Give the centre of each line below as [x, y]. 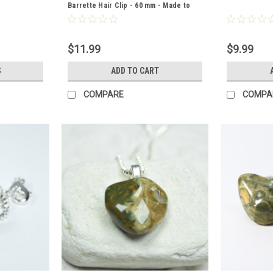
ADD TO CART [135, 71]
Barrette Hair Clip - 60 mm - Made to [129, 5]
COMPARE [104, 94]
